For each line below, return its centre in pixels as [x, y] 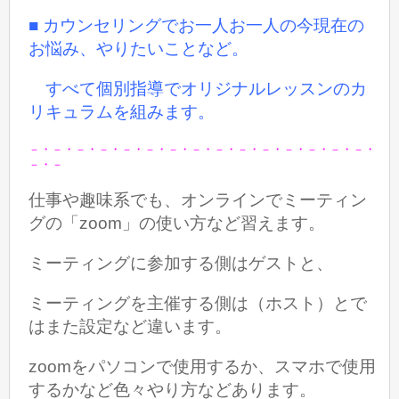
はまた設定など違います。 [130, 327]
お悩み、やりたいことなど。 [139, 49]
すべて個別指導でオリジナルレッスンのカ [198, 89]
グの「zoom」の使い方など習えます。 [177, 223]
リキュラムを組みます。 [122, 112]
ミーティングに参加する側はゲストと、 [181, 263]
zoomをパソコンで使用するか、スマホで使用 [203, 367]
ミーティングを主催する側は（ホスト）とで [198, 304]
